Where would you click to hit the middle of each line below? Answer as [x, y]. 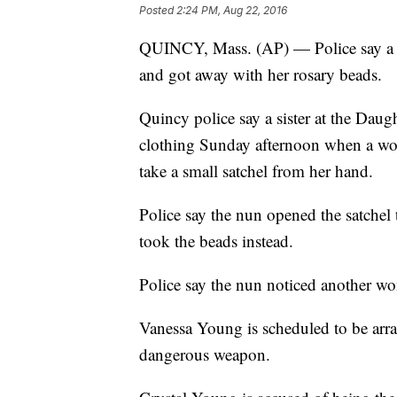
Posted [158, 11]
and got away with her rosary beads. [261, 74]
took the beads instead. [216, 241]
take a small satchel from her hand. [256, 171]
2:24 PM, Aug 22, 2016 [232, 11]
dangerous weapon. [205, 354]
